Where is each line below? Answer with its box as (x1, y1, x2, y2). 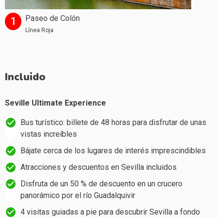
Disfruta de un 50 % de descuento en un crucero (20, 179, 182, 188)
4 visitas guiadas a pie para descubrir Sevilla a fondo (20, 207, 200, 217)
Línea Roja (25, 26, 54, 34)
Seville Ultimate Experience (5, 98, 106, 108)
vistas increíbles (20, 129, 77, 139)
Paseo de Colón (25, 13, 80, 23)
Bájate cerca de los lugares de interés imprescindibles (20, 145, 206, 155)
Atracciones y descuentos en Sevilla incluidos (20, 162, 177, 172)
